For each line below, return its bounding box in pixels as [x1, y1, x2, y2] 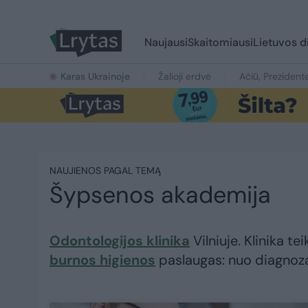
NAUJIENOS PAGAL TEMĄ [49, 164, 161, 177]
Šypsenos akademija [49, 179, 271, 210]
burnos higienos [49, 251, 155, 269]
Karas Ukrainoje [60, 69, 130, 82]
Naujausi [144, 35, 188, 49]
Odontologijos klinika [49, 232, 190, 250]
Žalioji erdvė [158, 69, 211, 82]
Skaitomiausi [188, 35, 253, 49]
